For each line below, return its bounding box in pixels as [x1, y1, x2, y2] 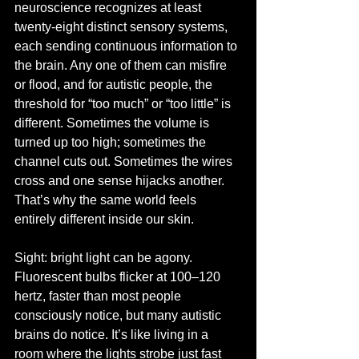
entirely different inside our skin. [14, 212, 194, 226]
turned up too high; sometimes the [14, 135, 209, 149]
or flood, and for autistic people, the [14, 78, 216, 91]
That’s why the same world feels [14, 193, 200, 207]
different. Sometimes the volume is [14, 116, 212, 130]
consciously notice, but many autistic [14, 309, 224, 322]
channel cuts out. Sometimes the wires [14, 155, 236, 168]
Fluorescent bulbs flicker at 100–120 [14, 270, 224, 284]
